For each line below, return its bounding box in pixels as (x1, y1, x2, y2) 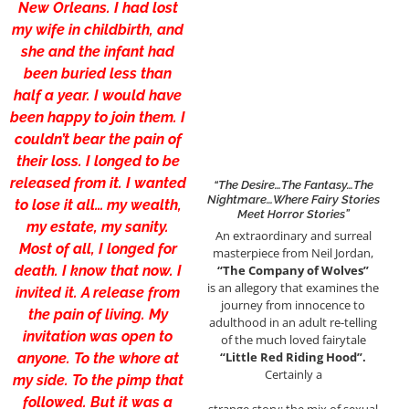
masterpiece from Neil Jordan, (213, 245, 373, 262)
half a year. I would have (14, 86, 182, 104)
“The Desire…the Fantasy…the (213, 177, 373, 192)
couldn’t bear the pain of (14, 130, 182, 148)
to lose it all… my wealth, (14, 195, 182, 214)
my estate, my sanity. (26, 217, 169, 236)
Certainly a (264, 366, 322, 383)
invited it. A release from (16, 283, 180, 301)
